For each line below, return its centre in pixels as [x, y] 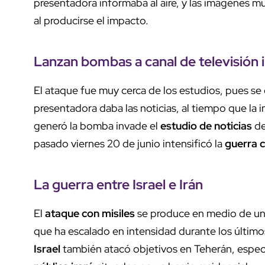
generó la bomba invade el [97, 125]
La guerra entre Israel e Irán [120, 184]
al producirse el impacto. [92, 20]
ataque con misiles [90, 213]
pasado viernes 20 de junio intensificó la [129, 143]
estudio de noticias [206, 125]
